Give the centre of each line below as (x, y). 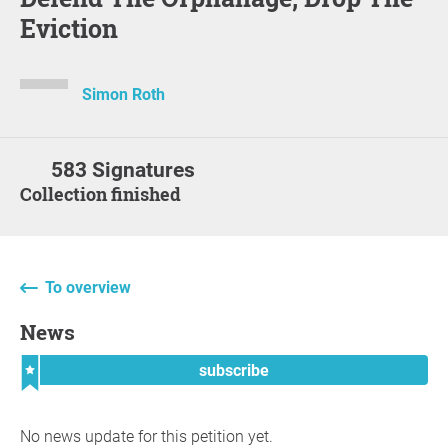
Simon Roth (123, 94)
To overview (88, 287)
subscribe (234, 370)
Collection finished (106, 193)
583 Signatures (123, 169)
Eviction (69, 28)
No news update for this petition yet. (146, 436)
